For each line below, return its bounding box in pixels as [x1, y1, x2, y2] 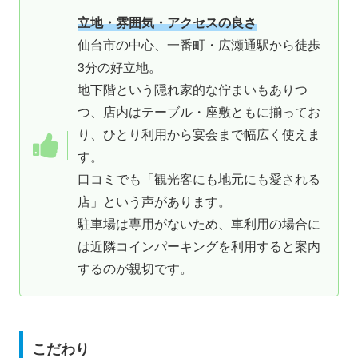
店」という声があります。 [78, 191, 231, 210]
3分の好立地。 [78, 57, 161, 76]
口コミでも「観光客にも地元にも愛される [78, 169, 320, 188]
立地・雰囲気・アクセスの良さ [78, 12, 257, 31]
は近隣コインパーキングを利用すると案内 [78, 236, 320, 255]
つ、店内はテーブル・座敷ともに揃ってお [78, 101, 320, 121]
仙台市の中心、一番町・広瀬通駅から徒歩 [78, 34, 320, 54]
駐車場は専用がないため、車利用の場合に [78, 213, 320, 233]
